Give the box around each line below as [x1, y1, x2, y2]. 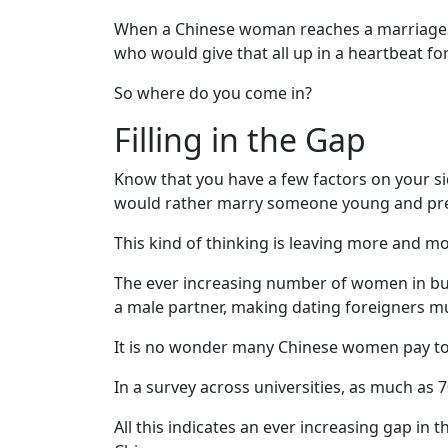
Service [35, 349, 91, 372]
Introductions [35, 259, 128, 280]
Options [35, 373, 99, 396]
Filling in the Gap [114, 117, 366, 161]
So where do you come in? [114, 81, 312, 104]
